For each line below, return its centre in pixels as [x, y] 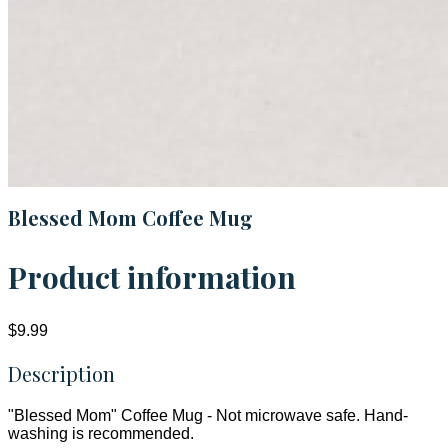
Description [61, 374]
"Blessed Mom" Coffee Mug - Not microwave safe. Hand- [208, 416]
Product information [152, 277]
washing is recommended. [101, 434]
